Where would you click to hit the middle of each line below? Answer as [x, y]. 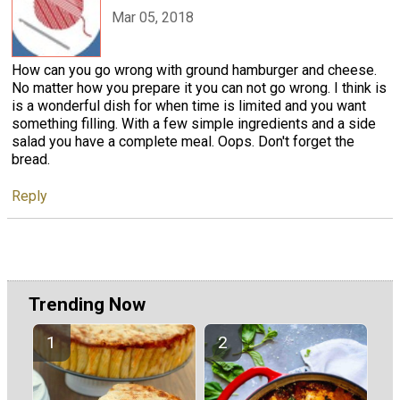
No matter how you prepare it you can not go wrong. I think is [199, 87]
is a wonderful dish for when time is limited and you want [189, 105]
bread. [31, 159]
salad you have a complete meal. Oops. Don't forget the [183, 141]
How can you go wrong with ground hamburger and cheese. [194, 70]
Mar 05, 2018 [153, 18]
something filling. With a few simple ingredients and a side [194, 123]
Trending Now [87, 305]
